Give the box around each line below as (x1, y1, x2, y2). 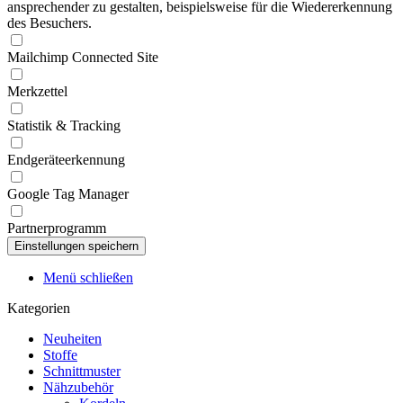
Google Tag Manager (7, 186, 129, 201)
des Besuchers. (7, 15, 92, 31)
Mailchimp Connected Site (7, 49, 158, 65)
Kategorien (7, 300, 70, 316)
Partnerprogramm (7, 220, 106, 236)
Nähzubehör (43, 380, 113, 395)
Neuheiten (43, 331, 102, 346)
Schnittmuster (43, 363, 121, 379)
